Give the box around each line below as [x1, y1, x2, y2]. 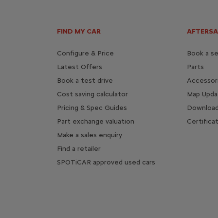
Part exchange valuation [57, 117, 135, 126]
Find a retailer [57, 144, 101, 153]
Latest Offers [57, 62, 103, 71]
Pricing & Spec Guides [57, 103, 127, 112]
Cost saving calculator [57, 90, 128, 98]
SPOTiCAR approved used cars [57, 158, 156, 166]
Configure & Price [57, 49, 114, 57]
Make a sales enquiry [57, 130, 123, 139]
